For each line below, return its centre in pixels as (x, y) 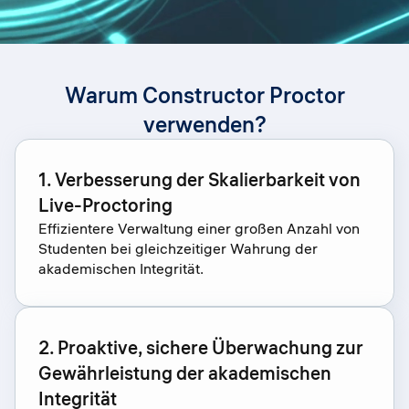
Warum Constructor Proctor (204, 95)
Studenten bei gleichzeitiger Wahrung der (178, 248)
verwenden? (204, 124)
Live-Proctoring (105, 205)
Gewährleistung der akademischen (185, 373)
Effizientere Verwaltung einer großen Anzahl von (199, 228)
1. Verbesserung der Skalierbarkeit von (199, 179)
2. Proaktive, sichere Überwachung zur (201, 347)
